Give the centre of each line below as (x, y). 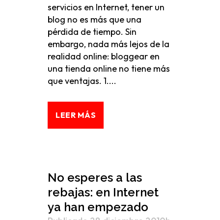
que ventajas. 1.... (82, 81)
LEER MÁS (76, 115)
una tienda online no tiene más (109, 69)
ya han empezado (98, 207)
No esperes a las (95, 178)
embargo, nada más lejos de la (109, 44)
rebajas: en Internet (103, 192)
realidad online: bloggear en (104, 56)
